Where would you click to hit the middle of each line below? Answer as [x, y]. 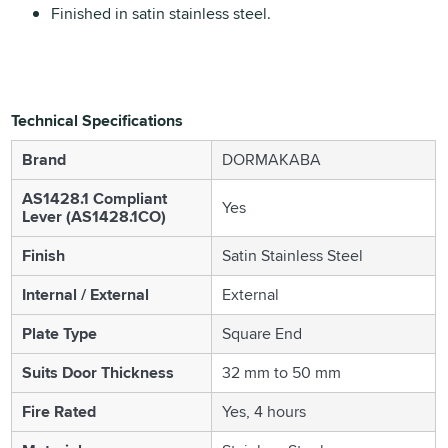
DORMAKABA [272, 159]
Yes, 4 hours [264, 411]
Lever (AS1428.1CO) [94, 216]
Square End [262, 333]
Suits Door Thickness [98, 372]
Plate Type [60, 333]
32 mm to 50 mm [282, 372]
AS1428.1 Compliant [95, 198]
